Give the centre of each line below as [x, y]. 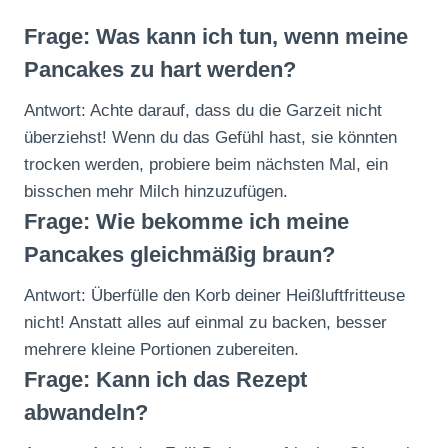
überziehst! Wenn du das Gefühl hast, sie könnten [210, 138]
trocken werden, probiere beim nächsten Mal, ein [206, 165]
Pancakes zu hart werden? [160, 70]
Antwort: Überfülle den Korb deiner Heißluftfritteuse [214, 296]
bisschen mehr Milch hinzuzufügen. [156, 192]
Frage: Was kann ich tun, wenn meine [216, 37]
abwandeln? [86, 413]
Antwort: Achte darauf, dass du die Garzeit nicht [203, 111]
